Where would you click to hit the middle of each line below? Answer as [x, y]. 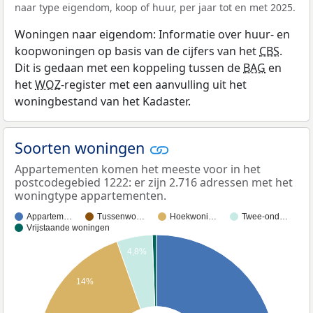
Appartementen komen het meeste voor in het [138, 169]
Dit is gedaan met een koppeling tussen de [129, 68]
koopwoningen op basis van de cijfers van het [137, 51]
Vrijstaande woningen [68, 228]
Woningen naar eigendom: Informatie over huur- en [152, 34]
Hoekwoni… [193, 217]
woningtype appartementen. [90, 196]
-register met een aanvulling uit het [154, 85]
